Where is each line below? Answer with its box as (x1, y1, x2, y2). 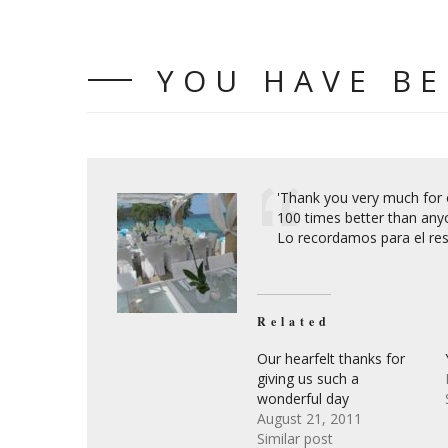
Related (257, 312, 331, 330)
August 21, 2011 (257, 408, 362, 428)
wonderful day (257, 388, 349, 408)
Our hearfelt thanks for (257, 348, 405, 368)
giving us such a (257, 368, 359, 388)
